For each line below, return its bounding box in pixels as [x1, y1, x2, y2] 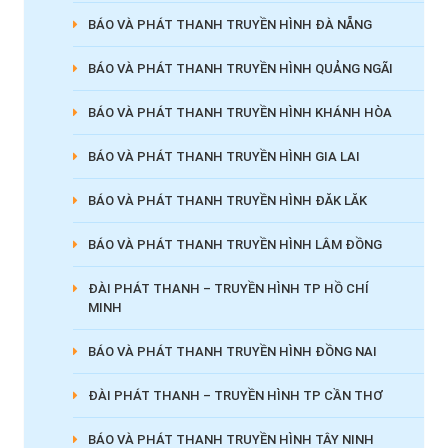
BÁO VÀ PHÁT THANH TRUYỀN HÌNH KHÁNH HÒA [87, 105, 392, 121]
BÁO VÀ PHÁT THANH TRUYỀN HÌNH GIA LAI [87, 149, 360, 165]
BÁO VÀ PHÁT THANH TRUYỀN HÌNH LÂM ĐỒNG [87, 237, 382, 253]
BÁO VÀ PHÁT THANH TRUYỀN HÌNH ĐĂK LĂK [87, 193, 367, 209]
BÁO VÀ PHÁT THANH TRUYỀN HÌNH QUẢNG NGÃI [87, 61, 393, 77]
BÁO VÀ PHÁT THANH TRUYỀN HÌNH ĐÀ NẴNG [87, 17, 372, 33]
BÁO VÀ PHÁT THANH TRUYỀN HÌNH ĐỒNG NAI [87, 344, 377, 360]
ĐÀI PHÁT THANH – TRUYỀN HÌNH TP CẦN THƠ [87, 388, 383, 404]
